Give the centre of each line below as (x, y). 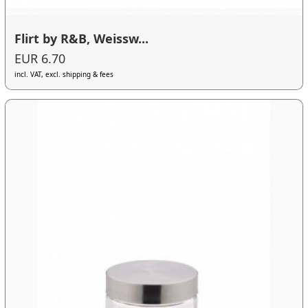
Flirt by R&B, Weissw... (82, 38)
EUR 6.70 (40, 59)
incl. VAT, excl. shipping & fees (64, 75)
